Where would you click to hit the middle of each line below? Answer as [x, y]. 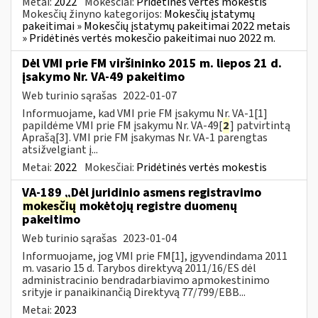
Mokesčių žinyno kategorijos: [93, 14]
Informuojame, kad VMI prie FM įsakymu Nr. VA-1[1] [145, 113]
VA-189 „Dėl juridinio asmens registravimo [142, 192]
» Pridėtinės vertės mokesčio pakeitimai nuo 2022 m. [149, 38]
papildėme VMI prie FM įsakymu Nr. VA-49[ [122, 125]
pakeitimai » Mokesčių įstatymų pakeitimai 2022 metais [156, 26]
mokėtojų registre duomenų [157, 206]
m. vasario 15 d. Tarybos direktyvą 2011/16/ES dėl [139, 268]
